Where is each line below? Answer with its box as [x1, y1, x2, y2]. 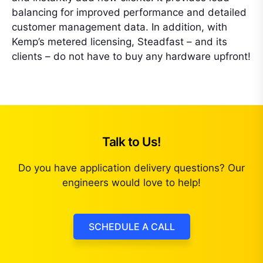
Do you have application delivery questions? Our [18, 161, 245, 174]
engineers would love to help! [62, 176, 201, 188]
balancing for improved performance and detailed [12, 6, 247, 18]
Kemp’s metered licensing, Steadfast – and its [12, 35, 227, 48]
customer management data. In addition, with [12, 21, 227, 33]
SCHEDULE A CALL [88, 220, 175, 232]
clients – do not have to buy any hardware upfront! [12, 50, 251, 62]
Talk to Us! [102, 134, 161, 149]
